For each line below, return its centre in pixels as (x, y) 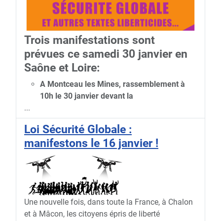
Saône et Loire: (62, 68)
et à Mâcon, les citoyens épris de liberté (92, 214)
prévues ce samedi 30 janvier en (106, 54)
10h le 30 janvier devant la (87, 96)
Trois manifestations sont (90, 40)
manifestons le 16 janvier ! (91, 143)
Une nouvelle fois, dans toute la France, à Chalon (109, 202)
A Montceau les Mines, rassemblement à (112, 84)
